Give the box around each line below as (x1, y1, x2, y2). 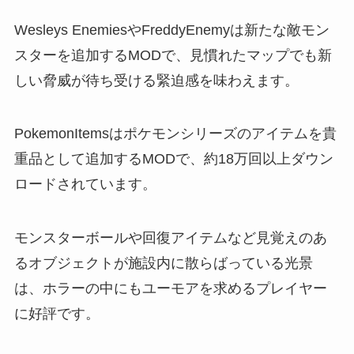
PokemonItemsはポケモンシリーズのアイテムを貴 (13, 126, 337, 142)
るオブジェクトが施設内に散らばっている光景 (13, 255, 313, 272)
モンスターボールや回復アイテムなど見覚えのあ (13, 230, 327, 247)
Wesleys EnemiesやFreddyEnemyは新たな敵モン (13, 21, 330, 38)
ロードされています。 (13, 176, 156, 193)
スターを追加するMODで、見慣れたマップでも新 (13, 47, 332, 63)
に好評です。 (13, 306, 100, 322)
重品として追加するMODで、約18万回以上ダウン (13, 151, 333, 168)
